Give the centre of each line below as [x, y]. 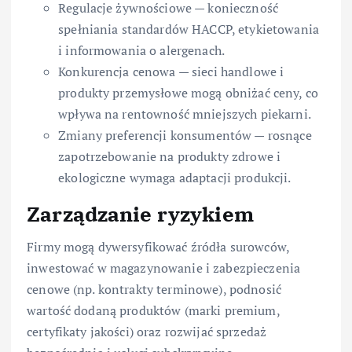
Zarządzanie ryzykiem [140, 213]
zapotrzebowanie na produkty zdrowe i [170, 156]
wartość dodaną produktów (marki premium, [153, 311]
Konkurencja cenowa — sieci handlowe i [171, 71]
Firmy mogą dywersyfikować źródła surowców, [158, 247]
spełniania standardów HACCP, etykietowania [189, 29]
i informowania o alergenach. [142, 50]
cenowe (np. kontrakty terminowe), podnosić [154, 290]
